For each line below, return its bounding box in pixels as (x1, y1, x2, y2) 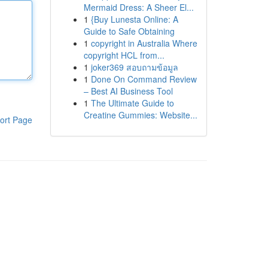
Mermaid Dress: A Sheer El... (83, 1, 194, 13)
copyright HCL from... (83, 49, 165, 61)
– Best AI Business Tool (83, 85, 173, 97)
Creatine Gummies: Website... (83, 109, 197, 121)
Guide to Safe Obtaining (83, 25, 175, 37)
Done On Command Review (90, 73, 197, 85)
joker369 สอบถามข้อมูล (90, 61, 178, 73)
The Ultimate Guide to (90, 97, 174, 109)
